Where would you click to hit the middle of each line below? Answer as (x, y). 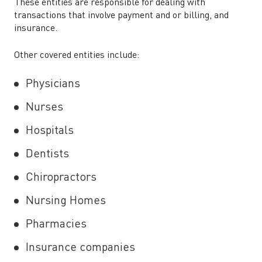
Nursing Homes (66, 201)
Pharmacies (56, 225)
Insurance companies (80, 248)
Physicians (53, 84)
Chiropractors (63, 178)
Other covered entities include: (77, 56)
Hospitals (50, 131)
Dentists (49, 154)
